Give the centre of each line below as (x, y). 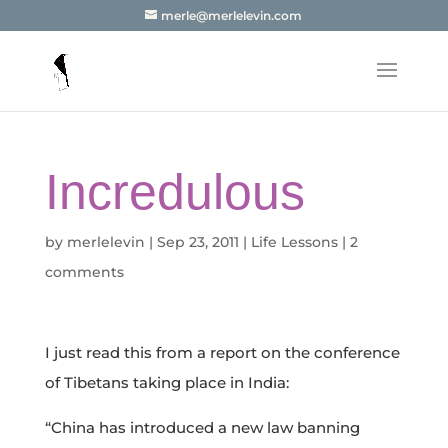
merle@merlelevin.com (232, 15)
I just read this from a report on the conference (222, 352)
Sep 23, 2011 (197, 242)
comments (84, 272)
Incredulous (174, 192)
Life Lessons (294, 242)
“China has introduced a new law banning (202, 427)
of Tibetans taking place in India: (166, 382)
